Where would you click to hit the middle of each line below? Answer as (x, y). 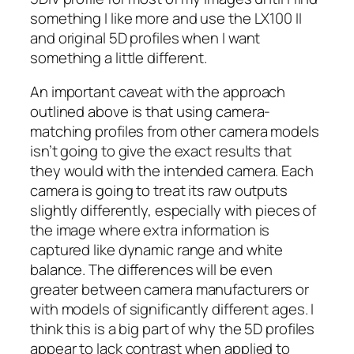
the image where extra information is (150, 230)
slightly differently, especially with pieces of (173, 211)
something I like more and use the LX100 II (166, 18)
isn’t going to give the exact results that (161, 151)
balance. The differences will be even (152, 270)
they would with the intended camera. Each (172, 171)
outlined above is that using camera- (151, 112)
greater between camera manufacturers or (170, 290)
